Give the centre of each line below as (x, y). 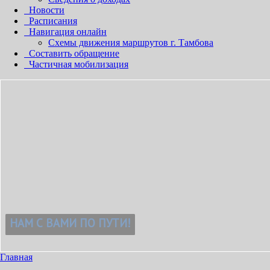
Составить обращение (74, 53)
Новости (47, 10)
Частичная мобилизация (79, 64)
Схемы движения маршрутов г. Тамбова (131, 42)
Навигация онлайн (68, 31)
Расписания (53, 20)
